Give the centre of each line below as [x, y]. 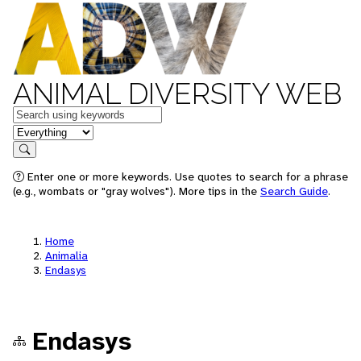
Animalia [66, 255]
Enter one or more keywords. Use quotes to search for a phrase [186, 176]
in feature [39, 131]
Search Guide [294, 191]
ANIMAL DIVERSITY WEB [177, 93]
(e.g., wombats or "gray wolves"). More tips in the [137, 191]
